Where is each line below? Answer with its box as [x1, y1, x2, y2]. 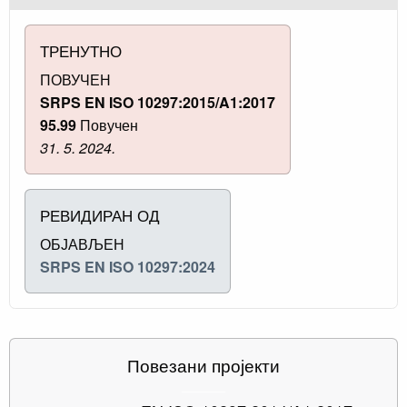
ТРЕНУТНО [40, 39, 122, 63]
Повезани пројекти [127, 352, 280, 378]
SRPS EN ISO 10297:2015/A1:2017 [40, 92, 275, 114]
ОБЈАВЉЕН [40, 233, 124, 255]
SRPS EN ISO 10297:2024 [40, 256, 215, 278]
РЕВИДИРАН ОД [40, 203, 160, 227]
